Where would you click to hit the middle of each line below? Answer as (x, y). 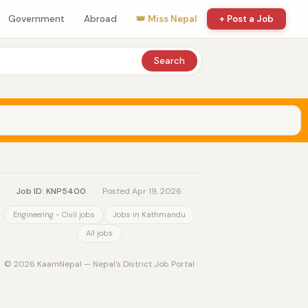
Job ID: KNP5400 (51, 191)
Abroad (100, 19)
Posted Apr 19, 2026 (141, 191)
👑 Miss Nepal (167, 19)
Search (169, 61)
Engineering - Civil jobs (54, 214)
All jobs (99, 233)
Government (36, 19)
